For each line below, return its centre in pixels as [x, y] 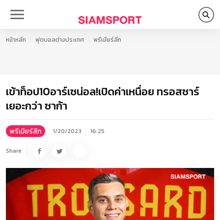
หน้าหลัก [16, 40]
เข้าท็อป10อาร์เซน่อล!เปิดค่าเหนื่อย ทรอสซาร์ [103, 92]
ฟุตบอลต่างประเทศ [60, 40]
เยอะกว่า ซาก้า [37, 106]
